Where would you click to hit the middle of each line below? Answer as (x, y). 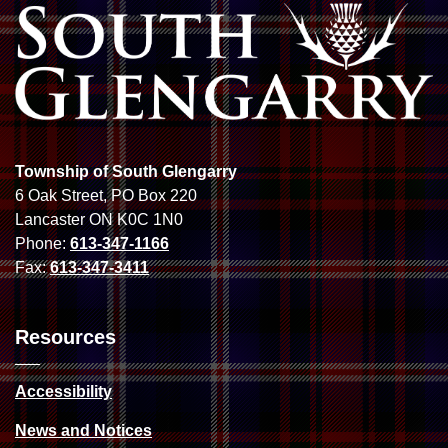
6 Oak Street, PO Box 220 (106, 196)
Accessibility (63, 392)
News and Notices (83, 431)
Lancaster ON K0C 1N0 (99, 220)
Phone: (42, 244)
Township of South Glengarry (126, 172)
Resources (65, 337)
